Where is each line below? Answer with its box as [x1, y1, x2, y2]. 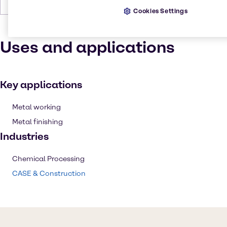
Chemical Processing [12, 155, 85, 163]
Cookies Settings [133, 7, 188, 15]
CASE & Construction [12, 169, 86, 178]
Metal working [12, 103, 61, 111]
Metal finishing [12, 118, 63, 126]
